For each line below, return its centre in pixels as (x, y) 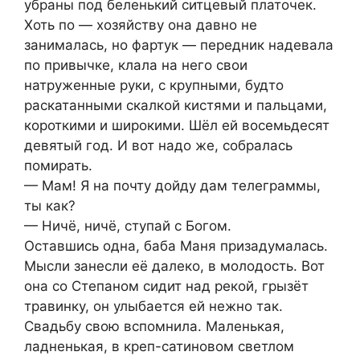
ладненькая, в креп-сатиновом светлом (159, 346)
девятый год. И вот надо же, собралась (158, 145)
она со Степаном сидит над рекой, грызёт (166, 286)
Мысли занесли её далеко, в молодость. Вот (174, 266)
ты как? (50, 205)
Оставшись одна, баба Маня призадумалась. (176, 245)
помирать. (58, 165)
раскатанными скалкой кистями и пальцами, (176, 105)
